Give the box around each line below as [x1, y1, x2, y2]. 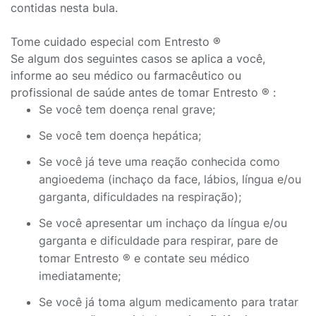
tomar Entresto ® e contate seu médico [39, 251, 250, 265]
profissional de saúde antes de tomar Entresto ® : [11, 85, 276, 99]
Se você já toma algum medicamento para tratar [39, 295, 298, 309]
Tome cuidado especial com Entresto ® [11, 35, 221, 49]
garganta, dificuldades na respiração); [39, 190, 241, 204]
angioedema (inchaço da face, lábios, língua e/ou [39, 172, 301, 186]
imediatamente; [39, 269, 121, 283]
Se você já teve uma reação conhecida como [39, 154, 280, 169]
